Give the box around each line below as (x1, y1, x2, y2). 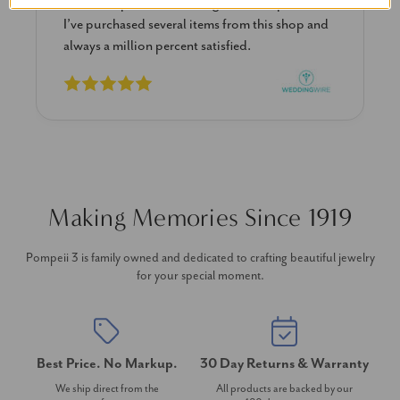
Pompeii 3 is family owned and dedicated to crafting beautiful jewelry (25, 250, 375, 265)
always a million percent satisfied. (63, 37, 251, 54)
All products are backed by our (216, 381, 353, 396)
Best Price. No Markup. (36, 354, 178, 372)
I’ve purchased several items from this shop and (63, 15, 329, 33)
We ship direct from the (54, 381, 159, 396)
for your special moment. (136, 268, 264, 283)
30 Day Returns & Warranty (200, 354, 369, 372)
